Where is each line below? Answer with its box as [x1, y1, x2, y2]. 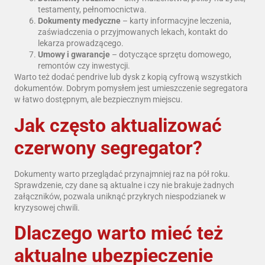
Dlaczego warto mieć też [14, 221, 223, 244]
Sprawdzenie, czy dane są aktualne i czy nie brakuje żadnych [14, 180, 234, 190]
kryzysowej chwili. [14, 202, 80, 212]
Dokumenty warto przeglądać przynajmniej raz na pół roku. [14, 169, 230, 179]
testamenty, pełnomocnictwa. [38, 5, 147, 15]
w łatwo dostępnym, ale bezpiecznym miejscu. [14, 95, 183, 105]
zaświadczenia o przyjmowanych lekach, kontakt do [38, 27, 228, 37]
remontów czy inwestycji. [38, 61, 130, 71]
